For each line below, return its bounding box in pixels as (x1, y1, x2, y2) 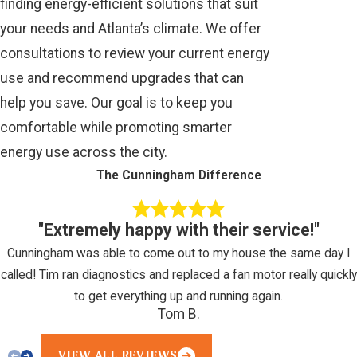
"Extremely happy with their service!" (37, 220, 320, 241)
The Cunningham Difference (96, 168, 261, 182)
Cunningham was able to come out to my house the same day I (7, 246, 350, 261)
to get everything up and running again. (74, 289, 283, 304)
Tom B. (157, 306, 200, 323)
